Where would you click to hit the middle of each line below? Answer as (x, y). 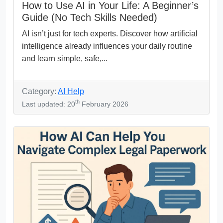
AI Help (71, 91)
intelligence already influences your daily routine (107, 46)
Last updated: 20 (49, 104)
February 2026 (104, 104)
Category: (40, 91)
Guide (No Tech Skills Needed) (90, 17)
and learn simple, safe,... (65, 58)
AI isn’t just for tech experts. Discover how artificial (110, 33)
